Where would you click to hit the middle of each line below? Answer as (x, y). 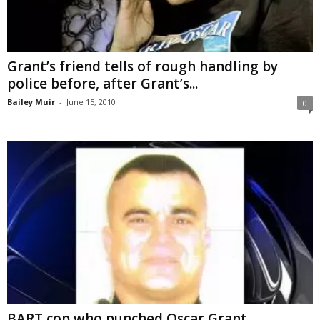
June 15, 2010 (91, 102)
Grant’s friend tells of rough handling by (142, 67)
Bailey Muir (31, 102)
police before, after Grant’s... (102, 84)
